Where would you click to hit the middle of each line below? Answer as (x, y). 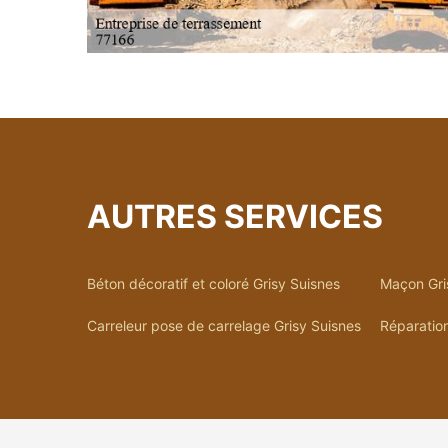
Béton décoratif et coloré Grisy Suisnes (213, 283)
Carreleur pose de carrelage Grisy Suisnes (224, 325)
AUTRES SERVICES (235, 216)
